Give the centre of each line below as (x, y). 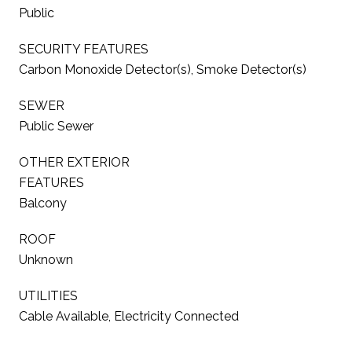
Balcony (43, 203)
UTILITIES (48, 295)
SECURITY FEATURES (84, 49)
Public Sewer (56, 126)
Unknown (46, 259)
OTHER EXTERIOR (74, 162)
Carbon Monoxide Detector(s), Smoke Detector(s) (163, 69)
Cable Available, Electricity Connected (129, 316)
